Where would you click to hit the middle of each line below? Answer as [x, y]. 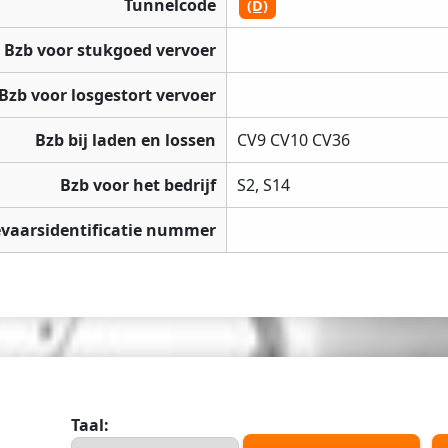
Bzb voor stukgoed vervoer [110, 50]
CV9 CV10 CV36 [293, 140]
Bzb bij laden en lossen [125, 140]
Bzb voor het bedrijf [138, 185]
